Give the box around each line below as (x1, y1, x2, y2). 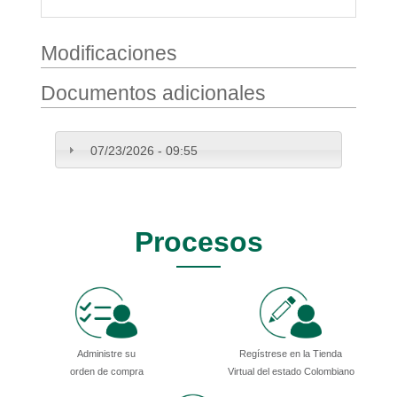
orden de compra (69, 365, 144, 377)
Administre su (77, 347, 136, 359)
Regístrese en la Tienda (239, 347, 342, 359)
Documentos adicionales (41, 82, 266, 105)
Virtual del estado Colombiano (227, 365, 354, 377)
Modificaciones (41, 42, 177, 66)
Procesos (134, 225, 263, 258)
